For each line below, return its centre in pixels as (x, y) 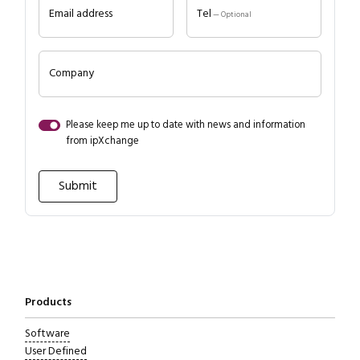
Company (71, 74)
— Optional (231, 15)
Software (47, 334)
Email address (80, 14)
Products (48, 303)
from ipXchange (103, 141)
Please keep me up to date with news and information (186, 125)
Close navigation (219, 301)
